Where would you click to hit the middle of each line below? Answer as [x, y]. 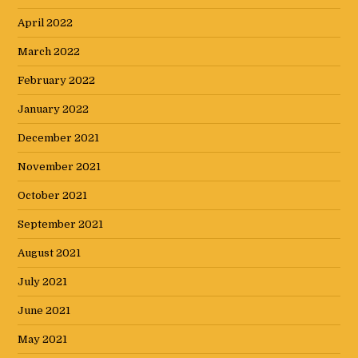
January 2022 [54, 109]
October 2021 [53, 196]
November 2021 [60, 167]
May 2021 [43, 340]
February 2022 [57, 81]
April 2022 [46, 23]
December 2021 [59, 138]
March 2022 [49, 52]
